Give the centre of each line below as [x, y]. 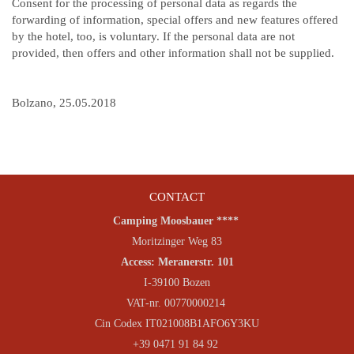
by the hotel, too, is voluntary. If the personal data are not [153, 36]
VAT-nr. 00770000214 [177, 303]
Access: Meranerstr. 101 [177, 262]
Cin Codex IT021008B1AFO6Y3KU [177, 324]
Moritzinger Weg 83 [177, 241]
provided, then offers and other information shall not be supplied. [173, 53]
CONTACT [177, 197]
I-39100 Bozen [177, 282]
